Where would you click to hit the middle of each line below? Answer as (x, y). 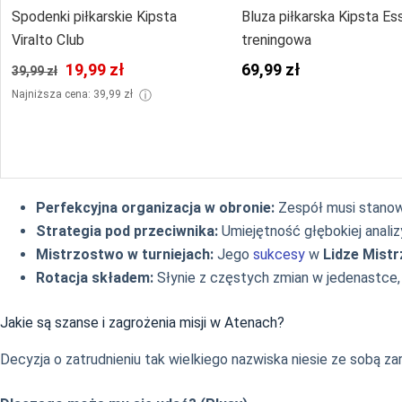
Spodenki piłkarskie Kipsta (94, 17)
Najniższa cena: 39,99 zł (74, 95)
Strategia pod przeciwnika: (127, 232)
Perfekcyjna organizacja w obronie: (155, 208)
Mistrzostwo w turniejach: (125, 255)
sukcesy (279, 255)
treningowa (277, 40)
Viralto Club (48, 40)
